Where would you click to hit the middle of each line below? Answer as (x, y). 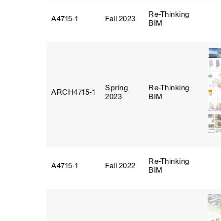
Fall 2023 (120, 19)
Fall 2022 (120, 166)
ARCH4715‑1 (73, 92)
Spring (116, 88)
